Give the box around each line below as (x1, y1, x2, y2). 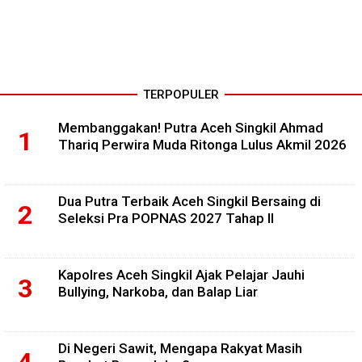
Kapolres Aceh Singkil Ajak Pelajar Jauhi (58, 267, 305, 284)
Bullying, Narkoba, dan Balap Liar (58, 284, 258, 301)
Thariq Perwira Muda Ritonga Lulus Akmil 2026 (58, 137, 347, 154)
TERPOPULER (143, 87, 219, 103)
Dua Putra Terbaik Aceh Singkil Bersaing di (58, 193, 321, 210)
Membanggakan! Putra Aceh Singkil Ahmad (58, 120, 323, 137)
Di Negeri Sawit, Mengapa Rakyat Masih (58, 340, 302, 357)
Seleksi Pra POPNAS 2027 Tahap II (58, 210, 274, 227)
